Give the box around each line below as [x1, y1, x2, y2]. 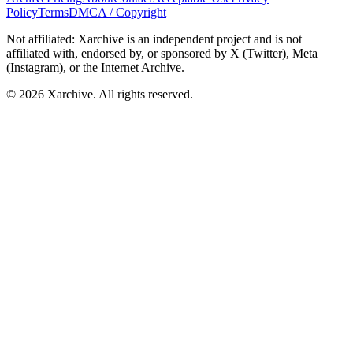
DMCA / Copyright [69, 5, 166, 19]
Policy [6, 5, 38, 19]
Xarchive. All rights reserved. [44, 87, 193, 101]
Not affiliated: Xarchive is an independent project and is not [6, 32, 302, 46]
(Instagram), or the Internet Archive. [6, 60, 184, 74]
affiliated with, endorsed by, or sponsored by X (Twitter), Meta [6, 46, 318, 60]
